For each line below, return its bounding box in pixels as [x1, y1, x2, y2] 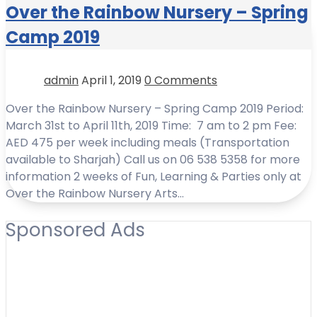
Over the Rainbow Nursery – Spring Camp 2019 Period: [6, 100, 304, 117]
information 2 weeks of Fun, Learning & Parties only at [6, 168, 301, 185]
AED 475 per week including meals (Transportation [6, 134, 289, 151]
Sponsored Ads [6, 217, 145, 243]
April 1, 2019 [81, 72, 144, 89]
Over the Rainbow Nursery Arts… [6, 185, 184, 202]
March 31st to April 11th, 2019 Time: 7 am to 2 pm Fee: [6, 117, 296, 134]
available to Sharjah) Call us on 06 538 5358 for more [6, 151, 300, 168]
